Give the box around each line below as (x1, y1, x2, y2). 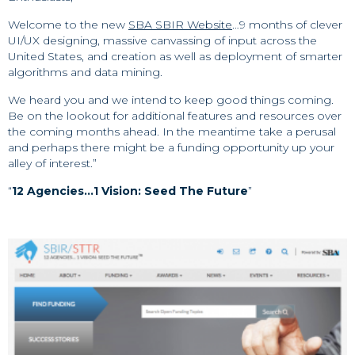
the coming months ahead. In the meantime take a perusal (8, 124, 336, 139)
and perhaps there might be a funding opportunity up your (8, 140, 334, 155)
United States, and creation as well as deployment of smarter (8, 49, 342, 63)
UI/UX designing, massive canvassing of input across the (8, 33, 317, 48)
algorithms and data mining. (8, 65, 162, 79)
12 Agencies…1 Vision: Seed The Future (12, 184, 248, 198)
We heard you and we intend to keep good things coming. (8, 93, 334, 107)
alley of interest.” (8, 156, 97, 170)
